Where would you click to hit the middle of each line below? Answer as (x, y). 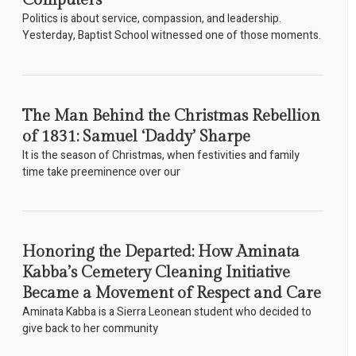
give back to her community (90, 329)
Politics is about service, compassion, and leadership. (151, 19)
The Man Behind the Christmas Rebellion (171, 116)
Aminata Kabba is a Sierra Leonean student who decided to (166, 312)
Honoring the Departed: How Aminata (161, 252)
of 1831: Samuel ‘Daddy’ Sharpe (136, 136)
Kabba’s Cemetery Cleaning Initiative (156, 273)
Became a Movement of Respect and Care (171, 294)
